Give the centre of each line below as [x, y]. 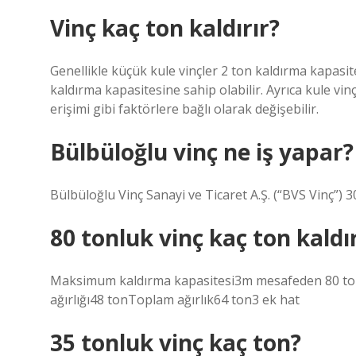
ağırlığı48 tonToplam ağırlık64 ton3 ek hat [175, 300]
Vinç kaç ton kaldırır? [165, 28]
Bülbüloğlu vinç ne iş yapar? [202, 152]
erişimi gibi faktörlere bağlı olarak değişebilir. [184, 109]
